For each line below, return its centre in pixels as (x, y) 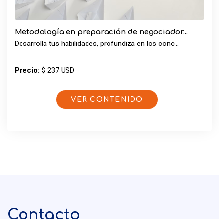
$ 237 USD (57, 70)
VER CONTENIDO (107, 99)
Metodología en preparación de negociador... (101, 32)
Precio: (27, 70)
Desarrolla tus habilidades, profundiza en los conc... (97, 44)
